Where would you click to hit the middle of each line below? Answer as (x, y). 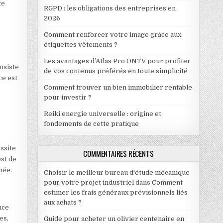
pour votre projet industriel (89, 182)
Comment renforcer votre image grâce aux (112, 34)
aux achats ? (62, 202)
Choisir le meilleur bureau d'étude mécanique (116, 172)
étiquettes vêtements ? (80, 44)
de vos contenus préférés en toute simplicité (115, 71)
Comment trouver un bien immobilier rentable (118, 87)
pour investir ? (67, 97)
